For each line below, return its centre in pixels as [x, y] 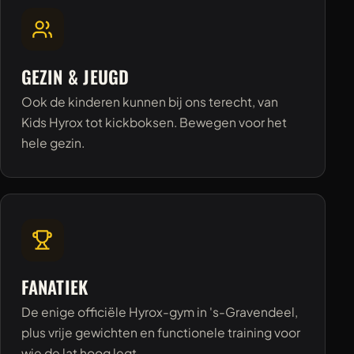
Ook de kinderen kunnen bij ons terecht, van [149, 101]
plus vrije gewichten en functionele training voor [160, 333]
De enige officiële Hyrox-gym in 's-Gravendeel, [159, 312]
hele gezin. [53, 142]
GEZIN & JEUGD [75, 76]
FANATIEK [55, 287]
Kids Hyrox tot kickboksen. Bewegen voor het [154, 122]
